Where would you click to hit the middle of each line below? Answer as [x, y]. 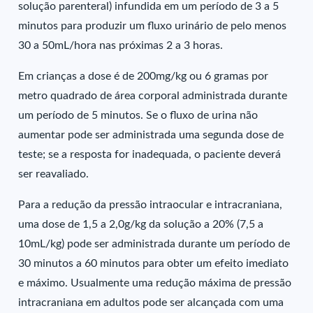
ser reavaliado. [54, 174]
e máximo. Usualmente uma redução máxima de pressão [155, 283]
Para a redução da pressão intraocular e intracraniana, [151, 205]
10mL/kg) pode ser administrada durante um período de [154, 244]
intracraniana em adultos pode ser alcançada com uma [151, 303]
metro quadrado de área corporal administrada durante [153, 96]
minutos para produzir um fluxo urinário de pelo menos [153, 26]
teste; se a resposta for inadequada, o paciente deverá [150, 154]
